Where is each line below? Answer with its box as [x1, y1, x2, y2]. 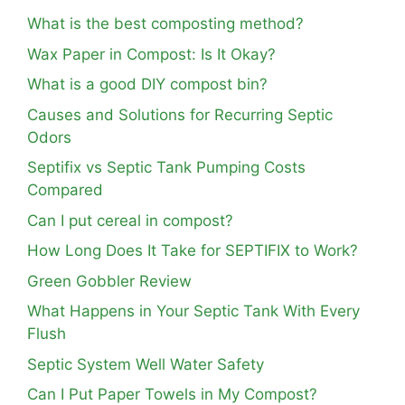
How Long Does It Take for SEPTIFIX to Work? [27, 241, 358, 259]
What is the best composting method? [27, 14, 304, 33]
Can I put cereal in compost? [27, 211, 233, 230]
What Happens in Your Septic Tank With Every [27, 302, 360, 320]
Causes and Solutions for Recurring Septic [27, 105, 333, 124]
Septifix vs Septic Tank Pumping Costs [27, 158, 306, 176]
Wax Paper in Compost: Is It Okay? [27, 44, 276, 63]
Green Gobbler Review [27, 271, 192, 290]
